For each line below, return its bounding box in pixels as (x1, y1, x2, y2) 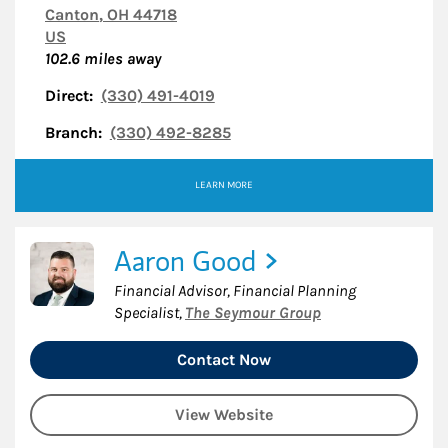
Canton (45, 4, 99, 24)
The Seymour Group (185, 302, 321, 322)
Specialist (114, 302, 179, 322)
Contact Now (177, 350, 271, 369)
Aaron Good (114, 241, 256, 280)
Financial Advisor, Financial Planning (114, 280, 356, 300)
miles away (80, 48, 161, 68)
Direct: (45, 85, 93, 105)
